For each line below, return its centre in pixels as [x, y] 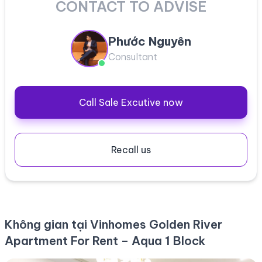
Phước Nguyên [150, 41]
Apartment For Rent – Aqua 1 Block [105, 240]
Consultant [133, 56]
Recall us [131, 149]
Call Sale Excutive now [131, 102]
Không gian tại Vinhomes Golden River [113, 224]
